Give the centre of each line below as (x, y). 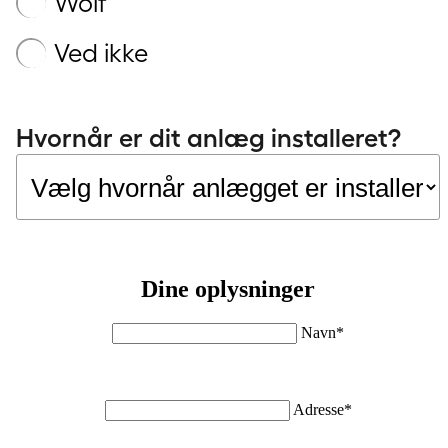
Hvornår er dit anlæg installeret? (208, 138)
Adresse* (322, 409)
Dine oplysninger (228, 288)
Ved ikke (101, 53)
